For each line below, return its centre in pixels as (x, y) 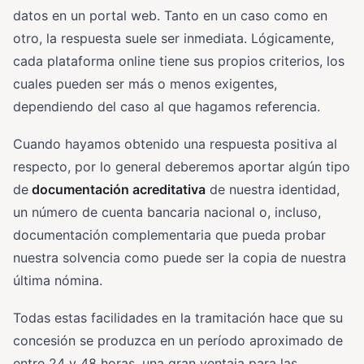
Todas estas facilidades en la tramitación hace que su (178, 317)
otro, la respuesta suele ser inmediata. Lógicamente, (173, 38)
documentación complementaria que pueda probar (169, 234)
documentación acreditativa (117, 189)
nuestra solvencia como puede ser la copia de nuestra (180, 257)
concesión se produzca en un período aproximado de (178, 340)
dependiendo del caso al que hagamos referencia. (167, 106)
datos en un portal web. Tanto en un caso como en (170, 15)
